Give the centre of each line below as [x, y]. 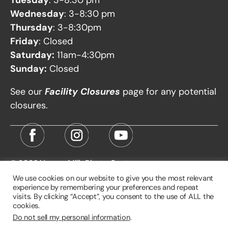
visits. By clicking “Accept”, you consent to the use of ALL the [113, 196]
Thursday [32, 27]
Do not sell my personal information [72, 217]
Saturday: [32, 55]
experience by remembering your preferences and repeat [106, 187]
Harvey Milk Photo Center [88, 163]
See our [27, 91]
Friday [24, 41]
